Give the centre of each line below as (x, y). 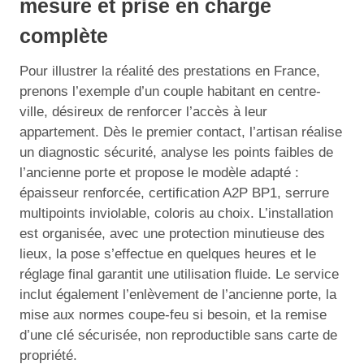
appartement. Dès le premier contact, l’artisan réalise (181, 132)
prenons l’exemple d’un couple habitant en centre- (170, 91)
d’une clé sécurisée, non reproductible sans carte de (178, 335)
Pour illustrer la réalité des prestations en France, (170, 71)
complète (64, 35)
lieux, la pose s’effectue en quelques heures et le (168, 254)
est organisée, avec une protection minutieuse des (172, 234)
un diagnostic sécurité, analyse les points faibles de (176, 152)
